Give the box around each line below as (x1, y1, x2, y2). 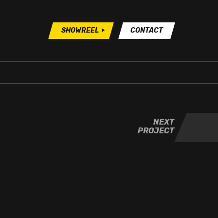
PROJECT (138, 126, 174, 135)
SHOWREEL (61, 26, 99, 35)
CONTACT (130, 26, 163, 35)
